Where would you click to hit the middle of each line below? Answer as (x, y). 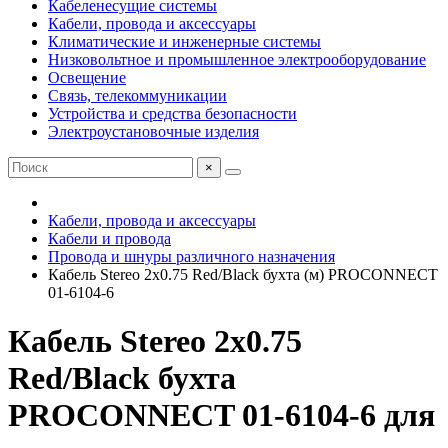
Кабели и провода (109, 238)
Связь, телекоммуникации (137, 95)
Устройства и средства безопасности (172, 113)
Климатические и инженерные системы (184, 41)
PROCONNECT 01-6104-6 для (221, 415)
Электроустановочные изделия (153, 131)
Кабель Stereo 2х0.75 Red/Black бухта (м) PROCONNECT (243, 274)
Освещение (87, 77)
